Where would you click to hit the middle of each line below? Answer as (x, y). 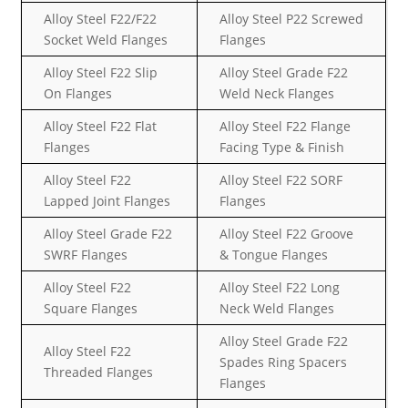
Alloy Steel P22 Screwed (292, 19)
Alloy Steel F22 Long (280, 287)
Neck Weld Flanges (277, 308)
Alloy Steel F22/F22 (101, 19)
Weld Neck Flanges (277, 93)
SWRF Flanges (86, 255)
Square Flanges (91, 308)
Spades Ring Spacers (284, 362)
